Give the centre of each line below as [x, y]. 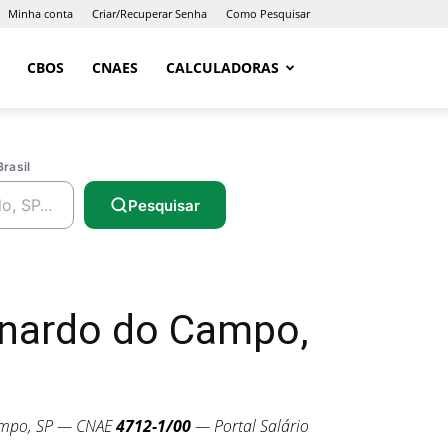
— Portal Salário [250, 426]
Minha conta [40, 13]
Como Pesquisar [268, 13]
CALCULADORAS [222, 67]
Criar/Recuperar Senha [149, 13]
